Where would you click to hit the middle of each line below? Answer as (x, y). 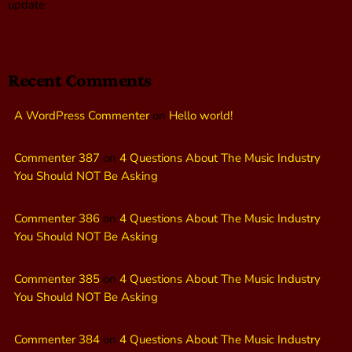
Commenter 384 (57, 339)
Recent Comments (80, 79)
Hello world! (201, 115)
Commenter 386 (57, 218)
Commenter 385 (57, 279)
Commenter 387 (57, 158)
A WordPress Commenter (82, 115)
